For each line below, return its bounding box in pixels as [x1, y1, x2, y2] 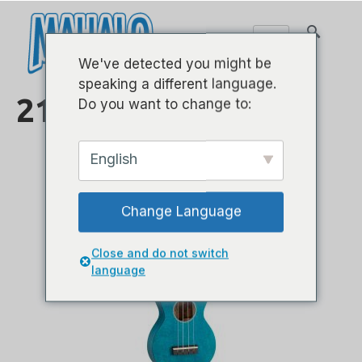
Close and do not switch [91, 246, 229, 259]
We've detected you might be [78, 55, 271, 71]
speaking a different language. [78, 75, 276, 91]
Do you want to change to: [78, 95, 251, 112]
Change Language [120, 203, 242, 220]
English [90, 149, 137, 166]
